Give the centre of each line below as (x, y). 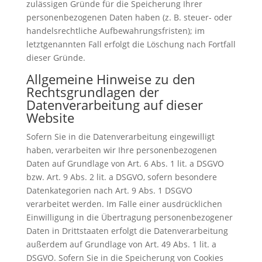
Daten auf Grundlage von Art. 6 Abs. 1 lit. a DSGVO (125, 164)
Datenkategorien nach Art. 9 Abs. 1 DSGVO (109, 191)
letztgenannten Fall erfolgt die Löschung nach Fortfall (131, 44)
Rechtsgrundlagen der (92, 92)
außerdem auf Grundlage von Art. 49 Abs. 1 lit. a (121, 244)
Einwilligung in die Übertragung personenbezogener (129, 218)
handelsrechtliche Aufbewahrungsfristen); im (115, 31)
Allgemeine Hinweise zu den (111, 79)
